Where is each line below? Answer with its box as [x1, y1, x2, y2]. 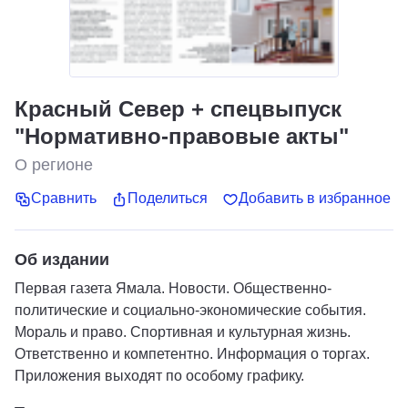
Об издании [15, 250, 109, 269]
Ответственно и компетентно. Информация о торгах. [15, 345, 370, 362]
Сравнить [31, 190, 97, 207]
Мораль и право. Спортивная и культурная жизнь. [15, 323, 351, 340]
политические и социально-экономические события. [15, 301, 366, 318]
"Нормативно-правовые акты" [15, 124, 349, 148]
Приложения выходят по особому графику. [15, 367, 304, 383]
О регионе [15, 156, 93, 174]
